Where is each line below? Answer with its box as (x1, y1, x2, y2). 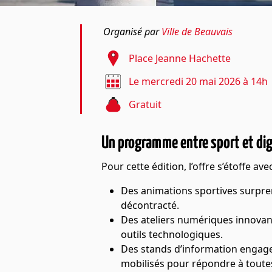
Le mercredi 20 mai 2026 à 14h (129, 75, 268, 88)
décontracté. (121, 199, 179, 212)
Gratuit (129, 98, 161, 111)
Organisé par (103, 25, 161, 38)
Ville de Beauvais (161, 25, 233, 38)
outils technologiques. (121, 228, 223, 241)
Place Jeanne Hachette (129, 52, 231, 65)
